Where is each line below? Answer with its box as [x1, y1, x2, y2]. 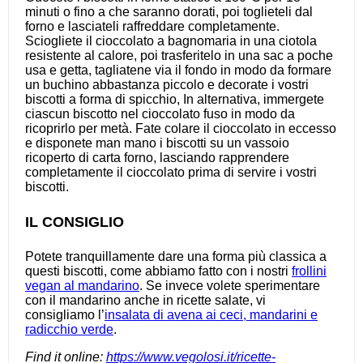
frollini [292, 263, 327, 278]
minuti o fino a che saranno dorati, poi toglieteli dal [25, 4, 313, 19]
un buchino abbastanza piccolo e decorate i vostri [25, 77, 309, 92]
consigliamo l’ [25, 307, 105, 322]
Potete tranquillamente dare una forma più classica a [25, 249, 327, 263]
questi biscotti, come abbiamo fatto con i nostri [25, 263, 292, 278]
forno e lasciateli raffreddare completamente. [25, 19, 280, 33]
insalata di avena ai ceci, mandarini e [105, 307, 318, 322]
